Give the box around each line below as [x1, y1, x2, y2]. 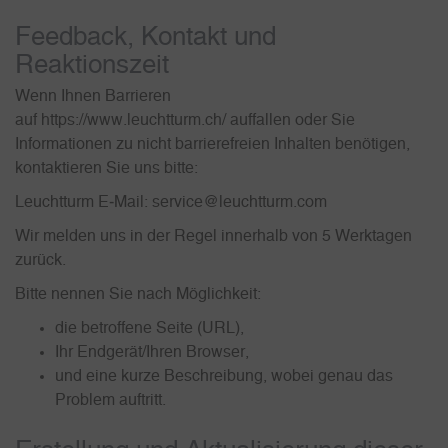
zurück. [15, 252, 66, 269]
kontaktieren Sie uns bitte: [15, 160, 198, 177]
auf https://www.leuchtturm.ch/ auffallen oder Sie [15, 112, 355, 129]
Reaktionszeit [15, 52, 169, 79]
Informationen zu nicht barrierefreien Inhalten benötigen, [15, 136, 410, 153]
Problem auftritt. [55, 392, 166, 409]
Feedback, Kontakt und [15, 24, 276, 51]
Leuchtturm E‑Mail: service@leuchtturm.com [15, 194, 327, 211]
